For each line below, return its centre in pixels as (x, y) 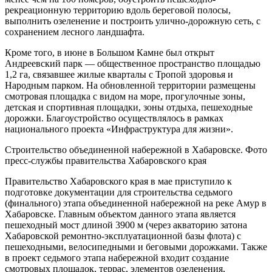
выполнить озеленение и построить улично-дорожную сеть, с (133, 21)
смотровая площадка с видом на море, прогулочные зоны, (125, 96)
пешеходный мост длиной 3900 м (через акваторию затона (126, 225)
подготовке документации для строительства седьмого (119, 192)
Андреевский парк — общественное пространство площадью (133, 63)
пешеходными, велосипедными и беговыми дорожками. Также (136, 246)
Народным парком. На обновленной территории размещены (130, 85)
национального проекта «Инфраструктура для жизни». (119, 129)
